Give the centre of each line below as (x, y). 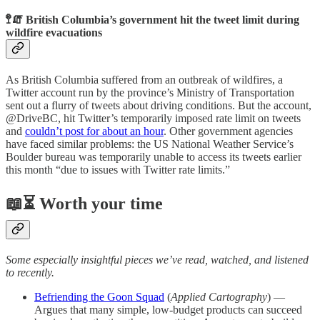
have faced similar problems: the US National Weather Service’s (150, 144)
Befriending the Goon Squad (99, 296)
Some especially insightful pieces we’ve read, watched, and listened (157, 259)
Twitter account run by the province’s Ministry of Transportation (150, 93)
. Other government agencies (228, 131)
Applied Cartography (219, 296)
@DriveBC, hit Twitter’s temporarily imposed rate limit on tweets (153, 119)
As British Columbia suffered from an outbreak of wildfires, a (144, 80)
